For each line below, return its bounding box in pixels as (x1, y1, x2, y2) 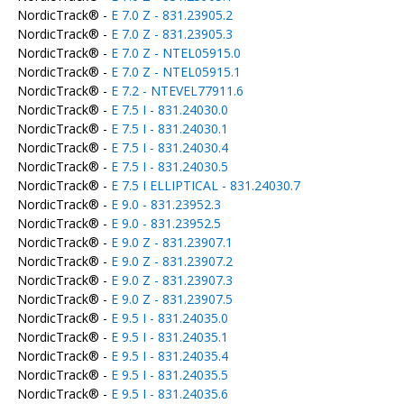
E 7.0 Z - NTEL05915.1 (110, 63, 241, 80)
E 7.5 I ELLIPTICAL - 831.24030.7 (110, 177, 300, 194)
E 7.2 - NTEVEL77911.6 (110, 82, 243, 99)
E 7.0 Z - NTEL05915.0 (110, 44, 241, 61)
